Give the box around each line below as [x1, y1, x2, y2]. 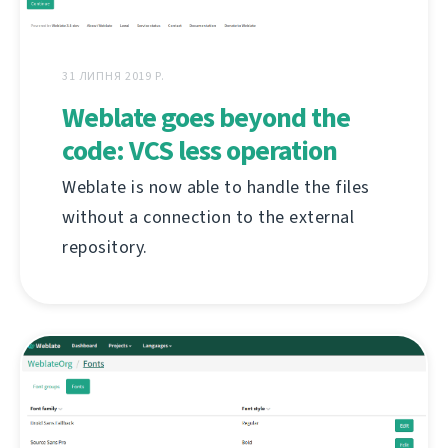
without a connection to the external [62, 205, 354, 230]
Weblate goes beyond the [62, 99, 350, 137]
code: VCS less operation [62, 132, 337, 170]
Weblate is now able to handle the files [62, 175, 370, 200]
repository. [62, 235, 148, 260]
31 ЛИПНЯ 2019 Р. [62, 68, 165, 85]
